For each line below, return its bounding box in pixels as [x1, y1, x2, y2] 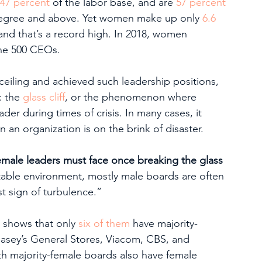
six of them [78, 217, 130, 230]
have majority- [130, 217, 198, 230]
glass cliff [23, 91, 65, 104]
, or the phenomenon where [65, 91, 199, 104]
